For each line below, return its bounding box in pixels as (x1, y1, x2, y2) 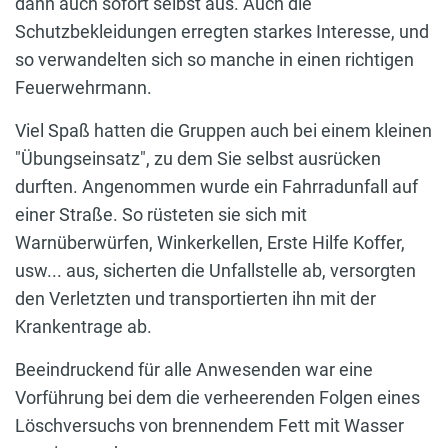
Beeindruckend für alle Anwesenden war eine (15, 358, 373, 380)
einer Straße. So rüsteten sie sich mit (15, 203, 307, 225)
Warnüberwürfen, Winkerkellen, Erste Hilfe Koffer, (15, 231, 405, 253)
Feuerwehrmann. (15, 76, 152, 98)
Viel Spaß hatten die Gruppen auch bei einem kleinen (15, 119, 432, 141)
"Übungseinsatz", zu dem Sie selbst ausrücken (15, 147, 381, 169)
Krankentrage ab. (15, 315, 152, 337)
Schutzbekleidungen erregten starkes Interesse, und (15, 20, 429, 42)
